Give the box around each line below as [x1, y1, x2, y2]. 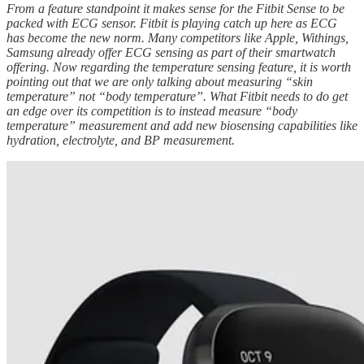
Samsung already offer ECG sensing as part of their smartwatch [6, 45, 336, 59]
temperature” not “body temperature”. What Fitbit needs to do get [6, 89, 348, 103]
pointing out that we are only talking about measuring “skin [6, 74, 313, 89]
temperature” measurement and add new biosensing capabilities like [6, 118, 357, 132]
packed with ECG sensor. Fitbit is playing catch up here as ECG [6, 15, 337, 30]
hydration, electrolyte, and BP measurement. [6, 132, 235, 147]
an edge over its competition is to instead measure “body [6, 103, 297, 118]
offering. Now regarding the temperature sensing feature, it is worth [6, 59, 351, 74]
